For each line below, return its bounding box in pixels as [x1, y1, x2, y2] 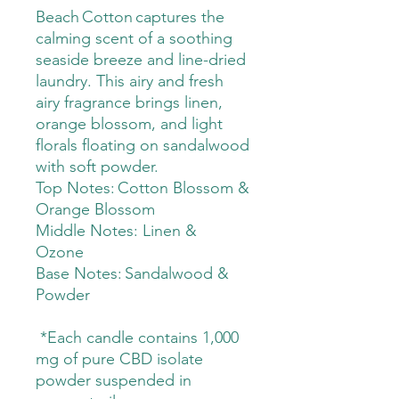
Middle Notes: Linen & [36, 220, 197, 240]
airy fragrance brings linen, [36, 92, 223, 112]
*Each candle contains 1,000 [36, 327, 239, 347]
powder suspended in [36, 370, 191, 390]
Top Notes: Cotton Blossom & [36, 177, 249, 198]
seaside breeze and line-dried [36, 49, 246, 69]
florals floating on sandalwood [36, 134, 249, 155]
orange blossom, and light [36, 113, 223, 134]
